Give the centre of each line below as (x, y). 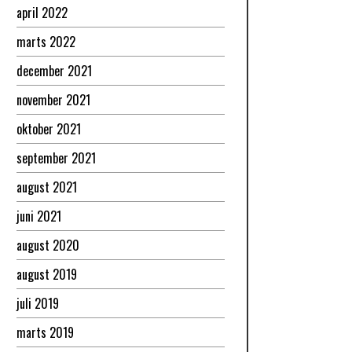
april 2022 (42, 13)
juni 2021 (38, 216)
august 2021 (46, 187)
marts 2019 (45, 333)
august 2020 (48, 246)
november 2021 (53, 100)
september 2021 (56, 158)
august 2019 (46, 275)
